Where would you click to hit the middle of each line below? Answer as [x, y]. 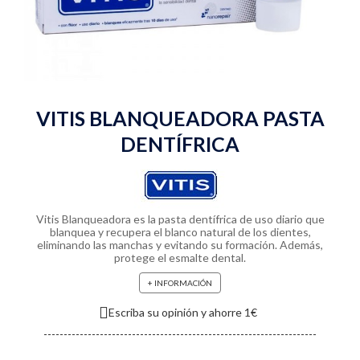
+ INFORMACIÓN [180, 283]
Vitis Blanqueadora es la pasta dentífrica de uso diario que [180, 219]
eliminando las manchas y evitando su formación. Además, [180, 245]
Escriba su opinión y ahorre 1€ [183, 312]
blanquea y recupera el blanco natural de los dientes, [180, 232]
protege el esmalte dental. [180, 258]
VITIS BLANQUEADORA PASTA [180, 118]
